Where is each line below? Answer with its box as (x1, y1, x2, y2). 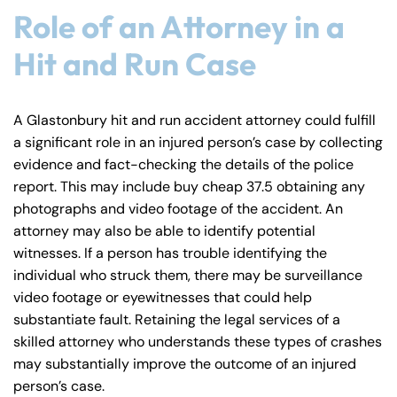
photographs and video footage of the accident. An (13, 198, 343, 218)
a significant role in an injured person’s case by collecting (13, 132, 383, 152)
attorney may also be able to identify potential (13, 221, 315, 240)
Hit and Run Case (13, 43, 256, 83)
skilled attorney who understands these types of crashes (13, 331, 382, 351)
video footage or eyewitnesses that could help (13, 287, 312, 307)
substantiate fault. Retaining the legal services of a (13, 309, 340, 329)
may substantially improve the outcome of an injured (13, 354, 356, 373)
